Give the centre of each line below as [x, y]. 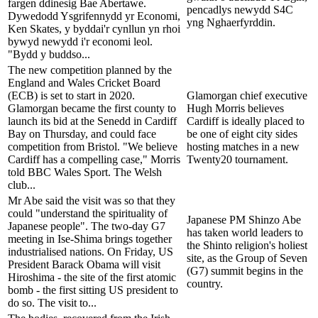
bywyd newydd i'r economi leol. [80, 41]
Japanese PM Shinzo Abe [244, 219]
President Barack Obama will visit [84, 264]
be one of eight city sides [242, 133]
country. [205, 283]
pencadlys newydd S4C [240, 9]
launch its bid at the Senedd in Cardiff [92, 121]
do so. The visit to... [52, 302]
